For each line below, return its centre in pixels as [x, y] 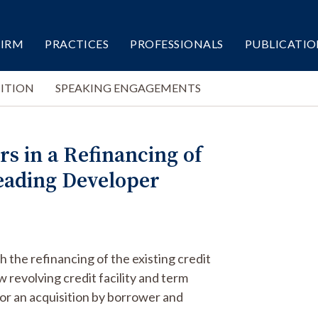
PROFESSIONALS [177, 44]
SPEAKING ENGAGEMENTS [128, 88]
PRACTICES [77, 44]
